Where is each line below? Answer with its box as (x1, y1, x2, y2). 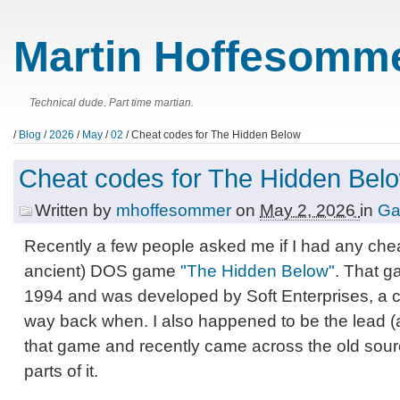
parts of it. (24, 361, 98, 380)
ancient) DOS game (24, 261, 180, 280)
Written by (35, 200, 116, 220)
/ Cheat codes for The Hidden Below (123, 129, 301, 142)
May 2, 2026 (260, 200, 360, 220)
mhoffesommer (116, 200, 236, 220)
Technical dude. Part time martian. (29, 96, 194, 110)
